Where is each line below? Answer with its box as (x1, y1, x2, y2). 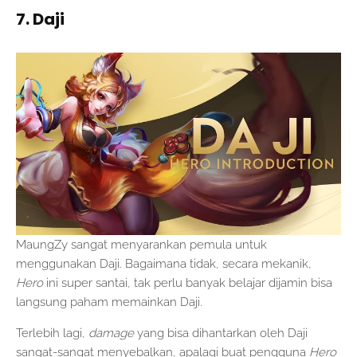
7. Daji (16, 7, 65, 30)
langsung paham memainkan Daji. (16, 294, 206, 309)
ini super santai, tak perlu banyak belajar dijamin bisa (46, 275, 332, 290)
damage (88, 325, 137, 340)
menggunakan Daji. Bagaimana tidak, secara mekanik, (16, 256, 312, 271)
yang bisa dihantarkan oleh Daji (137, 325, 308, 340)
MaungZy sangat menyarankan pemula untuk (16, 237, 267, 252)
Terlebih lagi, (16, 325, 88, 340)
